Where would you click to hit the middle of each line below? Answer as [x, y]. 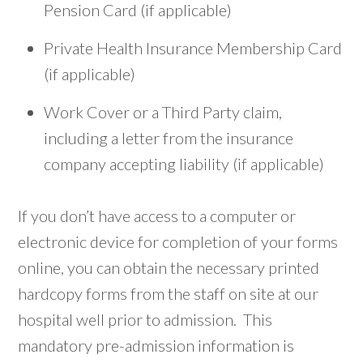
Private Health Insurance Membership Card [193, 47]
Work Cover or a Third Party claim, [163, 111]
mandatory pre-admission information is [156, 345]
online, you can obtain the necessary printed [169, 267]
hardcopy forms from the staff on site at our [169, 293]
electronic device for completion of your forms [178, 241]
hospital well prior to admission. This [145, 319]
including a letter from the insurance [169, 137]
